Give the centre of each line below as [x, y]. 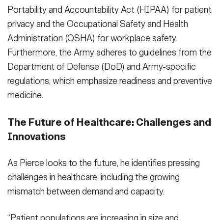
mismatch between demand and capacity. [86, 191]
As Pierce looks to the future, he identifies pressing [104, 163]
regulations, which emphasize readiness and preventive [110, 81]
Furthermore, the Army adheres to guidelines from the [110, 53]
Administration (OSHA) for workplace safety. [92, 39]
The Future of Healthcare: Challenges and [109, 122]
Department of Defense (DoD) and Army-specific [102, 67]
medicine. [25, 96]
